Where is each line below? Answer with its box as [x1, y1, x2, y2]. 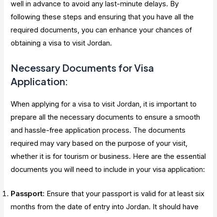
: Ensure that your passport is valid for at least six [43, 189, 205, 199]
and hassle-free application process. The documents [11, 126, 186, 135]
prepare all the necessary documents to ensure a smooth [11, 113, 201, 122]
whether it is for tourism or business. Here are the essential [11, 152, 206, 161]
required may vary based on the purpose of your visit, [11, 139, 188, 148]
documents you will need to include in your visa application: [11, 165, 205, 174]
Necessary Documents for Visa [11, 62, 155, 74]
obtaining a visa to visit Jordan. [11, 38, 112, 47]
